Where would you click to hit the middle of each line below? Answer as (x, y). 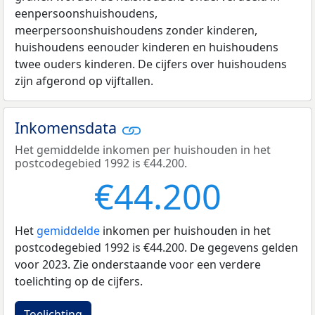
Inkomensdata (68, 128)
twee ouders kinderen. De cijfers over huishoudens (151, 64)
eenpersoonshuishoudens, (86, 14)
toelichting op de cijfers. (79, 281)
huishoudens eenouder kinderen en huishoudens (147, 47)
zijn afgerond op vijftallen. (84, 81)
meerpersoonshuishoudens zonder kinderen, (136, 31)
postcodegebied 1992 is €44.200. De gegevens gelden (156, 247)
